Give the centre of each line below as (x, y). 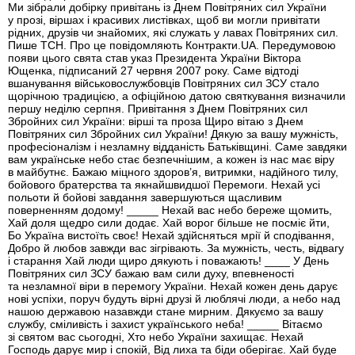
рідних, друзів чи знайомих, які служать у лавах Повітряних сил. (173, 33)
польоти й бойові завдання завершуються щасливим (145, 198)
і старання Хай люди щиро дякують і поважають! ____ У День (168, 261)
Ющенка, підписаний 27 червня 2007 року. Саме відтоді (153, 71)
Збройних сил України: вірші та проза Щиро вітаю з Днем (156, 122)
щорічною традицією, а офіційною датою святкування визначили (177, 96)
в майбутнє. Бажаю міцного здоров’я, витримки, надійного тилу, (173, 172)
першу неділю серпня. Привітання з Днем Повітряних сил (158, 109)
